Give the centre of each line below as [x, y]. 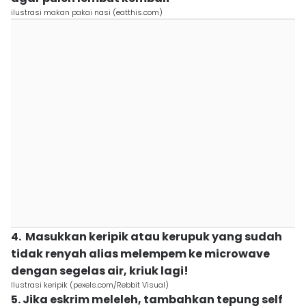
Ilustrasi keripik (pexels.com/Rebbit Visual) [90, 285]
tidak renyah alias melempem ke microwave [140, 254]
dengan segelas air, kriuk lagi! [100, 271]
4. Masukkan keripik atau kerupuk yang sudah [147, 237]
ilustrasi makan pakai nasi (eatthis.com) [87, 12]
